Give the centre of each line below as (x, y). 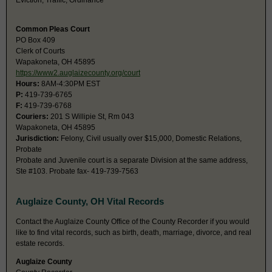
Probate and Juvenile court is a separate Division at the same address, (132, 161)
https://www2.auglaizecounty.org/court (78, 73)
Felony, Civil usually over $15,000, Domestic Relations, (150, 139)
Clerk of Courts (40, 51)
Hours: (28, 84)
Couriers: (32, 117)
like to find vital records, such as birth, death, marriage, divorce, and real (134, 232)
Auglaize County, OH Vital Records (90, 202)
